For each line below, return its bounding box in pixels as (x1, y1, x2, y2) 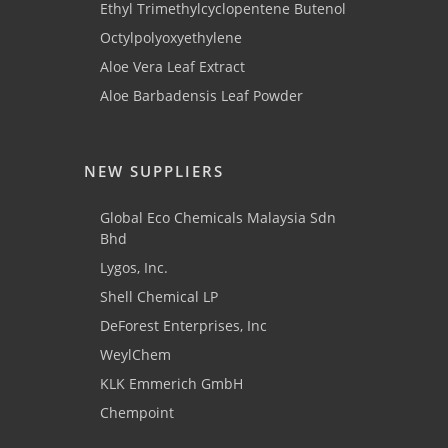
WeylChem (100, 345, 171, 365)
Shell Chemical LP (100, 287, 218, 307)
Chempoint (100, 403, 174, 423)
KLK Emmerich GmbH (100, 374, 243, 394)
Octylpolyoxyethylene (100, 28, 242, 48)
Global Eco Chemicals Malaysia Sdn (100, 208, 336, 228)
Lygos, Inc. (100, 258, 168, 278)
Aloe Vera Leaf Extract (100, 57, 245, 77)
